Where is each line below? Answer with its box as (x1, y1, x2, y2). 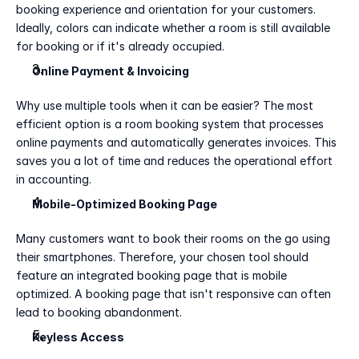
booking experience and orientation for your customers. (16, 2, 316, 16)
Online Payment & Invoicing (32, 64, 189, 78)
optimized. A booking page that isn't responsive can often (16, 287, 331, 301)
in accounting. (16, 172, 91, 186)
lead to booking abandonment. (16, 305, 185, 319)
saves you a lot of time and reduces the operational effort (16, 154, 333, 167)
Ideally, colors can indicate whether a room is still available (16, 21, 330, 34)
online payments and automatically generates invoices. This (16, 135, 337, 149)
